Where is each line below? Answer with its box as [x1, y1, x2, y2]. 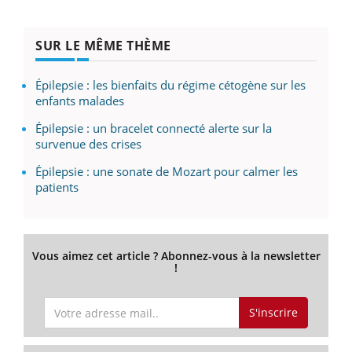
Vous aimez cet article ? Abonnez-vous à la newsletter [31, 247, 321, 263]
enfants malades [35, 92, 124, 108]
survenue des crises [35, 135, 141, 152]
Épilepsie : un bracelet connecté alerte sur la [35, 119, 272, 136]
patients [35, 178, 79, 195]
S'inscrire [248, 305, 298, 321]
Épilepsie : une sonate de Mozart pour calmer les [35, 163, 298, 179]
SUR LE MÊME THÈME [35, 36, 171, 54]
